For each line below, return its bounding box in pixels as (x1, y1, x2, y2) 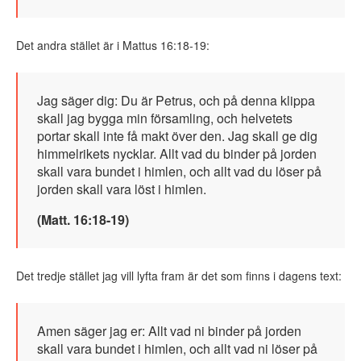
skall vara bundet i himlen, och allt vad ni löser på (37, 339, 317, 359)
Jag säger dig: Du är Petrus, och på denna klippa (37, 91, 315, 110)
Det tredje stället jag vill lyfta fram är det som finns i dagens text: (16, 268, 342, 284)
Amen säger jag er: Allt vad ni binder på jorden (37, 322, 301, 341)
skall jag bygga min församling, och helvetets (37, 109, 293, 128)
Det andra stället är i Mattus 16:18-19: (16, 37, 210, 54)
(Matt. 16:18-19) (37, 210, 129, 230)
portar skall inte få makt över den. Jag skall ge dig (37, 127, 317, 146)
